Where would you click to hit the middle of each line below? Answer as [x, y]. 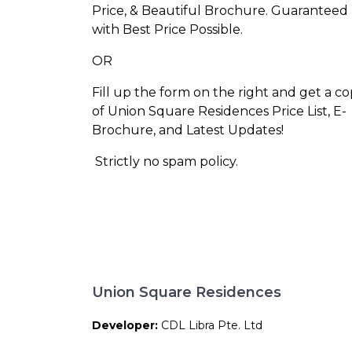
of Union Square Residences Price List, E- [219, 111]
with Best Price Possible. [167, 29]
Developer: [126, 325]
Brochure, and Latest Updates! [188, 130]
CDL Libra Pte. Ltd [212, 325]
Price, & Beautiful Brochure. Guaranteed [220, 10]
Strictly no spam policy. [165, 161]
